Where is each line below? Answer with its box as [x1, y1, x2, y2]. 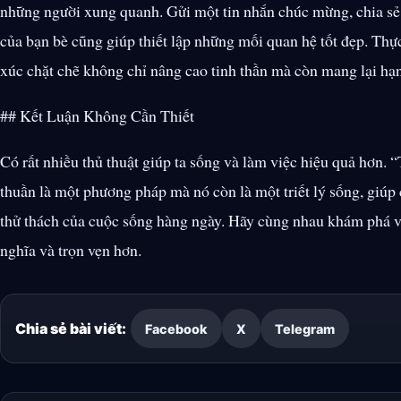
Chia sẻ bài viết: [15, 320, 126, 338]
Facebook [144, 320, 208, 337]
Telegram [274, 320, 335, 337]
